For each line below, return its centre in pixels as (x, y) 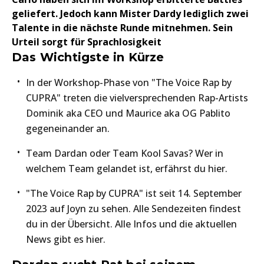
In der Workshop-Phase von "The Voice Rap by (129, 82)
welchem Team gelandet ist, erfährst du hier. (127, 168)
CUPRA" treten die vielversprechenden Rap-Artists (137, 98)
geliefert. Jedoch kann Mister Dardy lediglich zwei (130, 13)
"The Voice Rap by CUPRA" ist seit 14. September (134, 193)
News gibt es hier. (66, 239)
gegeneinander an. (68, 128)
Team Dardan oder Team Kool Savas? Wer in (125, 153)
